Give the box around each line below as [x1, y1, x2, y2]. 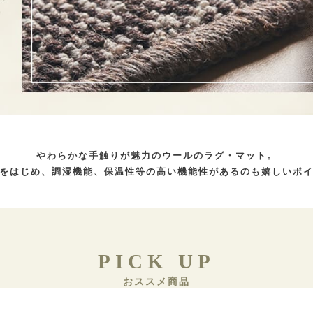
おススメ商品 [123, 276, 190, 287]
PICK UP [98, 249, 215, 272]
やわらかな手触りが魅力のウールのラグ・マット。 [36, 150, 277, 161]
